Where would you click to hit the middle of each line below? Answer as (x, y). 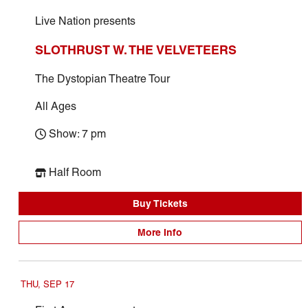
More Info (160, 232)
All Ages (55, 106)
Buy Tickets (160, 203)
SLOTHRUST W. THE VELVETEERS (135, 50)
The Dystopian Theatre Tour (102, 79)
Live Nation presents (85, 21)
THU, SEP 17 (47, 284)
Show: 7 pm (77, 134)
